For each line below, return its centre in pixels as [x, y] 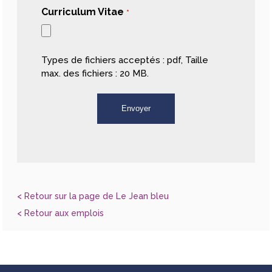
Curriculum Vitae [83, 12]
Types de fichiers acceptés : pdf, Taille [125, 60]
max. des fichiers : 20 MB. [95, 73]
